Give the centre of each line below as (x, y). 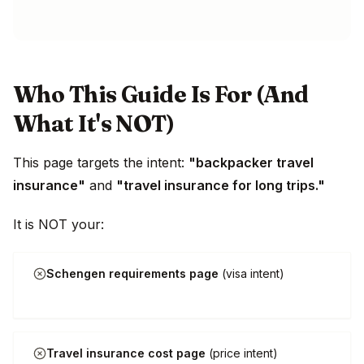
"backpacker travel (251, 163)
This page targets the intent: (101, 163)
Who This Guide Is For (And (161, 95)
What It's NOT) (94, 124)
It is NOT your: (58, 225)
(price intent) (242, 353)
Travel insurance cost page (126, 353)
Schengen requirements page (132, 274)
